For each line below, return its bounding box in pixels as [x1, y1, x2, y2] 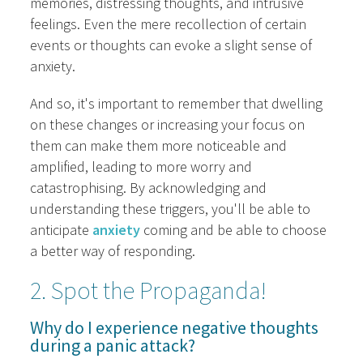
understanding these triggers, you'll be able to [30, 199, 311, 219]
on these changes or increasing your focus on [30, 115, 305, 135]
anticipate [30, 220, 93, 240]
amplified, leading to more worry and [30, 157, 253, 177]
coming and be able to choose [140, 220, 327, 240]
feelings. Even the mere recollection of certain [30, 15, 307, 34]
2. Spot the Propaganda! [30, 275, 267, 306]
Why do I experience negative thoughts [30, 316, 319, 340]
